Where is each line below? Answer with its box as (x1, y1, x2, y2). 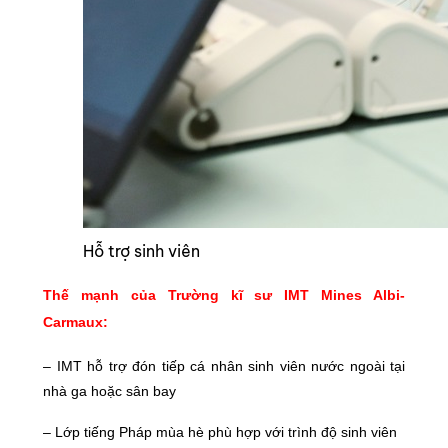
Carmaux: (43, 314, 108, 330)
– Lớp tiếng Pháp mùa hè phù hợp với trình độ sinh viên (43, 424, 397, 440)
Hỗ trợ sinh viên (83, 241, 200, 261)
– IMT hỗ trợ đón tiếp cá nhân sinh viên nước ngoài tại (43, 358, 405, 374)
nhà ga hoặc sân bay (43, 383, 176, 399)
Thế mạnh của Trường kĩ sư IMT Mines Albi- (43, 287, 405, 303)
